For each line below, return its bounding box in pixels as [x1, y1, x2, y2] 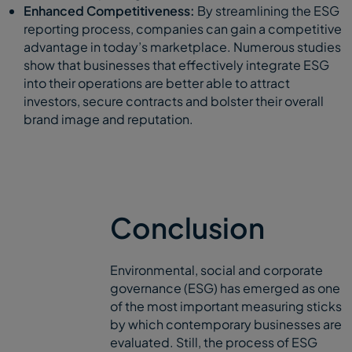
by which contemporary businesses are [110, 315, 342, 332]
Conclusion [110, 209, 265, 245]
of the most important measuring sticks [110, 297, 342, 314]
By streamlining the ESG [195, 2, 339, 19]
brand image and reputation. [24, 110, 193, 127]
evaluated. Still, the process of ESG [110, 333, 317, 350]
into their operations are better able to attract [24, 74, 290, 91]
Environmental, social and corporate [110, 261, 323, 278]
